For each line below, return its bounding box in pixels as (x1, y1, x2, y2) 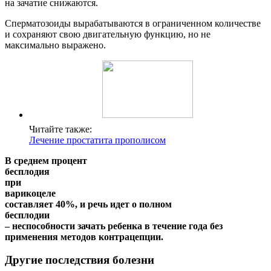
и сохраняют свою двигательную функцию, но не (5, 28, 211, 39)
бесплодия (5, 166, 50, 177)
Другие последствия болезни (5, 253, 154, 267)
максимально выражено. (5, 39, 106, 50)
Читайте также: (29, 123, 92, 134)
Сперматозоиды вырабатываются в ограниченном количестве (5, 18, 261, 28)
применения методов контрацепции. (5, 231, 163, 242)
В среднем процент (5, 155, 87, 166)
